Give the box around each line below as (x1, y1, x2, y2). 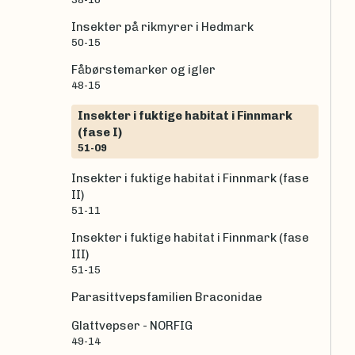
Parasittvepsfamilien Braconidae (71, 290, 262, 305)
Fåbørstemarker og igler (71, 63, 216, 78)
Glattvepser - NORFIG (71, 319, 193, 334)
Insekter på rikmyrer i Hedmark (71, 20, 254, 35)
